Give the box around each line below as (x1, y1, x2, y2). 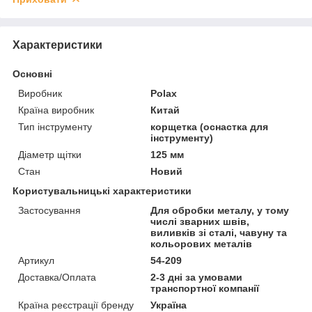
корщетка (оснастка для (150, 120, 269, 132)
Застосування (18, 204, 81, 216)
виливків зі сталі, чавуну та (150, 226, 288, 238)
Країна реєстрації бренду (18, 299, 134, 311)
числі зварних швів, (150, 215, 250, 227)
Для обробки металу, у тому (150, 204, 290, 216)
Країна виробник (18, 104, 94, 116)
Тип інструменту (18, 120, 92, 132)
